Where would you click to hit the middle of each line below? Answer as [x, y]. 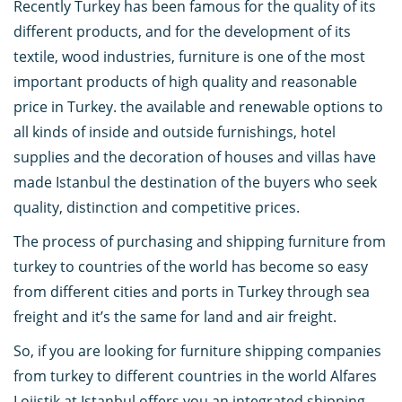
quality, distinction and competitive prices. [157, 208]
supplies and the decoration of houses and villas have [195, 157]
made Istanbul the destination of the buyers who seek [195, 183]
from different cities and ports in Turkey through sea [192, 292]
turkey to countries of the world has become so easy [191, 267]
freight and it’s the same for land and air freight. [175, 317]
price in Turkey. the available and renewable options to [198, 107]
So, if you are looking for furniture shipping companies [197, 351]
